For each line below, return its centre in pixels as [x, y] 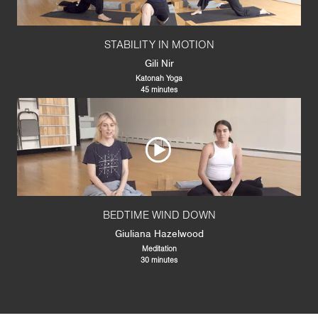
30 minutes [159, 261]
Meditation [159, 250]
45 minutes [159, 91]
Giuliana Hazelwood [159, 234]
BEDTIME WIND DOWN [159, 216]
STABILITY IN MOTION [159, 46]
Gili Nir [159, 64]
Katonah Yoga [159, 79]
